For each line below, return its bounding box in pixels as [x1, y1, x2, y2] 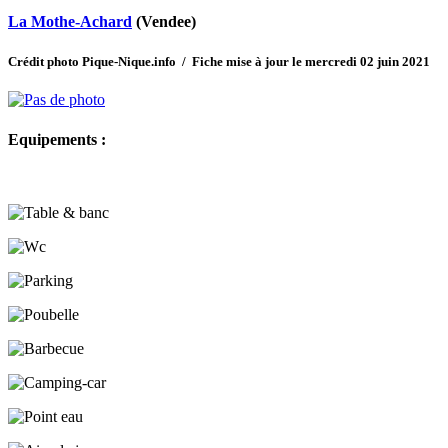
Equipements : [8, 130, 106, 148]
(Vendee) [132, 12, 196, 30]
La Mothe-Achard [8, 12, 132, 30]
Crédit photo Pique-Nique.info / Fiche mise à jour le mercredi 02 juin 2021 [8, 54, 430, 70]
